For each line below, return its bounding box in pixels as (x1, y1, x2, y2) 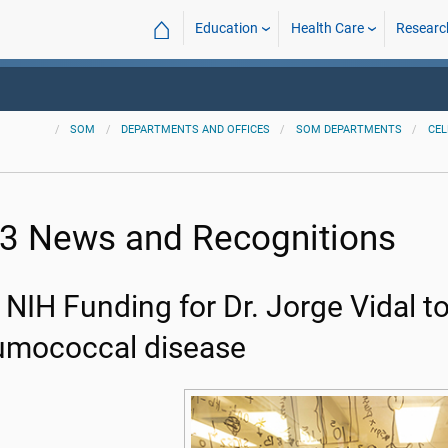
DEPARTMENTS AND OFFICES (121, 123, 271, 136)
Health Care (290, 20, 364, 37)
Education (195, 20, 259, 37)
